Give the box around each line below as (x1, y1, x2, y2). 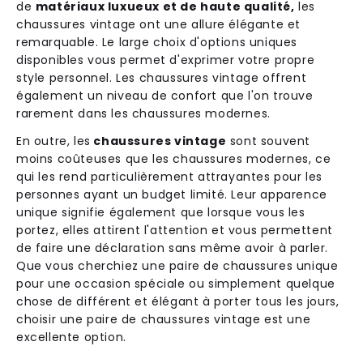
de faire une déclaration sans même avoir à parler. (16, 239, 329, 256)
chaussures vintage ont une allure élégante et (16, 15, 301, 32)
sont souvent (229, 132, 311, 149)
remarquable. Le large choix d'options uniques (16, 33, 298, 50)
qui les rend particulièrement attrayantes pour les (16, 168, 323, 185)
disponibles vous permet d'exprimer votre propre (16, 51, 315, 68)
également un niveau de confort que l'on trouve (16, 87, 314, 104)
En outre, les (16, 132, 91, 149)
